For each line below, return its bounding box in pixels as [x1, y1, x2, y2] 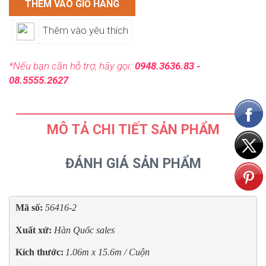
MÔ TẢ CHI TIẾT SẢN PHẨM [46, 121, 220, 138]
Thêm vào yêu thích [42, 24, 128, 37]
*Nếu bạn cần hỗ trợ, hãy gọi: [9, 59, 135, 72]
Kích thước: [15, 247, 64, 258]
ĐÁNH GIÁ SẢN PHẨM [65, 155, 201, 172]
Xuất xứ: [15, 225, 54, 236]
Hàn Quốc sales [53, 225, 115, 236]
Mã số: [15, 202, 45, 213]
